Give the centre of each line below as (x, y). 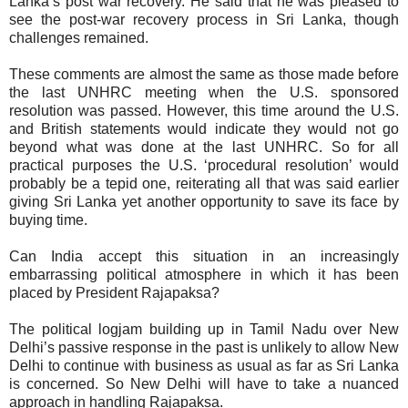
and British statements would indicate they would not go (204, 129)
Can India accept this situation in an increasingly (204, 257)
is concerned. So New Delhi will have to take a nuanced (204, 384)
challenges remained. (79, 38)
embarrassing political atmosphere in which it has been (204, 275)
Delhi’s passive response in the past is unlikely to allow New (204, 348)
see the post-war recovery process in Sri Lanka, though (204, 20)
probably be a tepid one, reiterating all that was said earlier (204, 184)
